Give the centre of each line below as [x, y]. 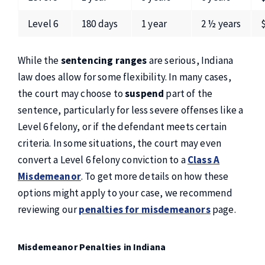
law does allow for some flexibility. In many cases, [125, 77]
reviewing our [49, 209]
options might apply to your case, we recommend [125, 193]
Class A [203, 160]
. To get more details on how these [155, 176]
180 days [100, 24]
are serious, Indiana [190, 60]
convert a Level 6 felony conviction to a [103, 160]
